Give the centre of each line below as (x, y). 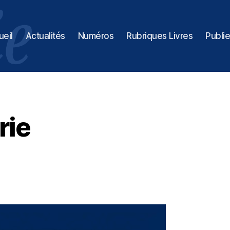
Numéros (96, 36)
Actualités (45, 36)
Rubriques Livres (160, 36)
